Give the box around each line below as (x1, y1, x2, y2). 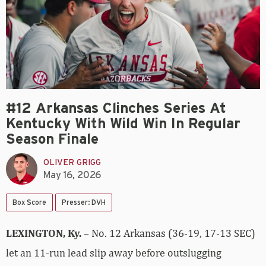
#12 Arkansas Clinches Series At (6, 102, 226, 116)
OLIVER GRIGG (43, 158, 101, 167)
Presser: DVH (62, 199, 106, 207)
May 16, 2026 (43, 170, 101, 180)
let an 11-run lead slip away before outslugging (6, 246, 221, 259)
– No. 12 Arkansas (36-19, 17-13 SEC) (84, 227, 255, 240)
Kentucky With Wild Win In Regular (6, 117, 240, 132)
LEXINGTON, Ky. (6, 227, 84, 240)
